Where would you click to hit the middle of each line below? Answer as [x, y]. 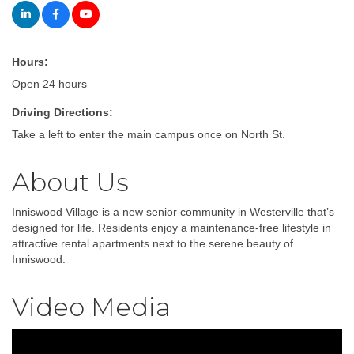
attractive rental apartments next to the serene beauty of [153, 243]
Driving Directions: [62, 112]
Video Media [91, 307]
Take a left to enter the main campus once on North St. [149, 134]
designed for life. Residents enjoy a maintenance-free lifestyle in [171, 227]
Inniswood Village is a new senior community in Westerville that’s [173, 211]
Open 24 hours [49, 83]
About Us [70, 182]
